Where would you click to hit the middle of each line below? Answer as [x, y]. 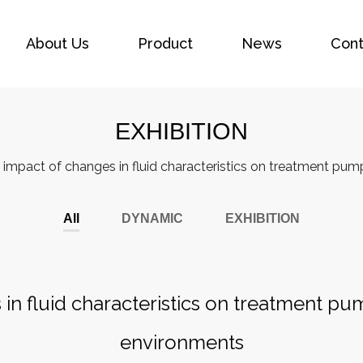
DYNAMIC [152, 218]
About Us [58, 43]
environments [181, 342]
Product [165, 43]
